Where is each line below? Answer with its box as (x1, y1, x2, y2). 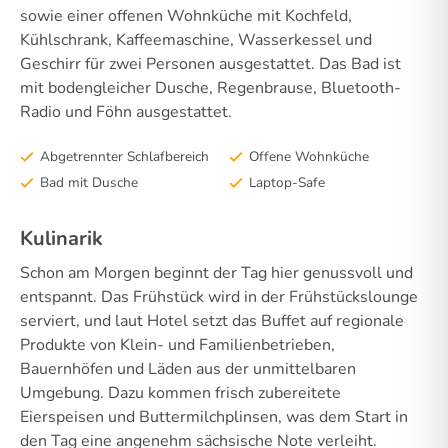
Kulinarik (20, 224, 103, 252)
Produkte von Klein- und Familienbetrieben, (20, 333, 335, 356)
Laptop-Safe (249, 173, 325, 192)
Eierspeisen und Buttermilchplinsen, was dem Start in (20, 405, 408, 428)
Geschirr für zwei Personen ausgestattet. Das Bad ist (20, 53, 401, 75)
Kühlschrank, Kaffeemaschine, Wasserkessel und (20, 29, 372, 51)
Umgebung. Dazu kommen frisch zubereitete (20, 381, 341, 404)
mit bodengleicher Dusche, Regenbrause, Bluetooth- (20, 77, 401, 99)
